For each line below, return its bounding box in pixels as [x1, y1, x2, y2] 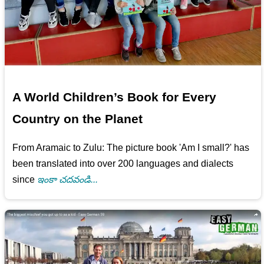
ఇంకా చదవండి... [37, 174, 98, 184]
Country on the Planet [12, 111, 143, 126]
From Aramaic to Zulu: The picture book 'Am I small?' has [12, 142, 250, 153]
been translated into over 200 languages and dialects [12, 158, 234, 169]
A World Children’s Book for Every [12, 90, 217, 104]
